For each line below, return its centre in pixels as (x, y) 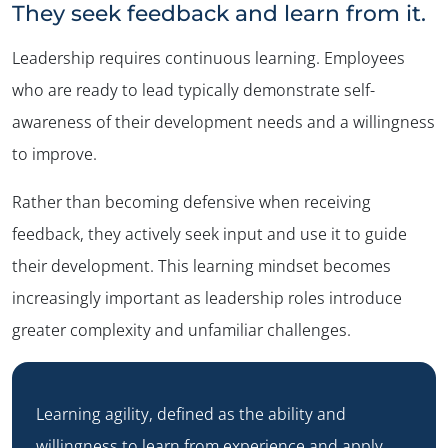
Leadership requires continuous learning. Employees (208, 57)
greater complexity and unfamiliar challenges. (181, 329)
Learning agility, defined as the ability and (191, 413)
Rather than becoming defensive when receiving (191, 201)
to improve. (54, 153)
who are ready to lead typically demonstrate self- (193, 89)
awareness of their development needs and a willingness (223, 121)
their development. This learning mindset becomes (201, 265)
